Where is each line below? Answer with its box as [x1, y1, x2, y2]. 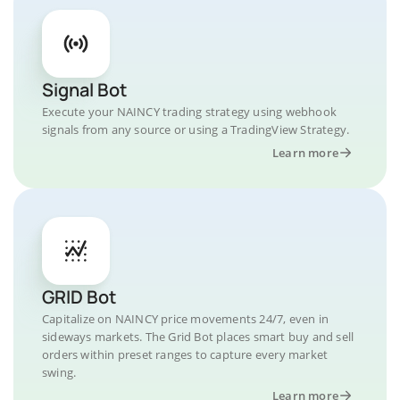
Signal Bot [42, 78, 127, 102]
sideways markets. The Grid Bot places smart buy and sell [42, 329, 354, 345]
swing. [42, 364, 77, 380]
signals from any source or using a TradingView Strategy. [42, 121, 350, 137]
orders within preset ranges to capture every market [42, 346, 329, 362]
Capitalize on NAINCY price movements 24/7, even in [42, 311, 329, 327]
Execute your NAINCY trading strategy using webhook [42, 104, 337, 120]
